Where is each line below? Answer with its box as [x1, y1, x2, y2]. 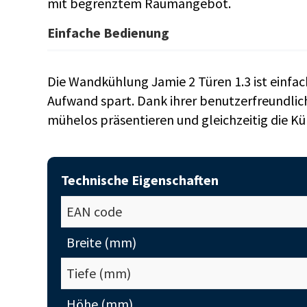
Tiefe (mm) [66, 265, 131, 282]
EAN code [66, 203, 122, 220]
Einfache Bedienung [47, 24, 169, 41]
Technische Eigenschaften [60, 171, 219, 188]
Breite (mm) [66, 234, 136, 251]
